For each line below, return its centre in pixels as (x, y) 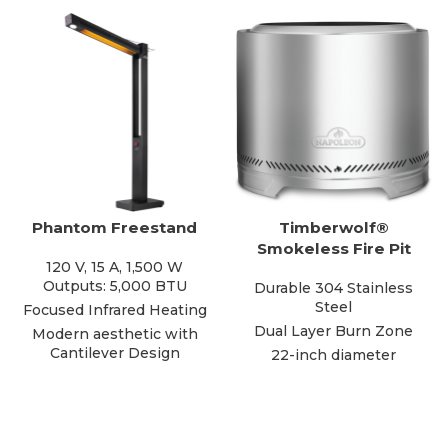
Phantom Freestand (114, 227)
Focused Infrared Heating (114, 310)
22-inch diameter (333, 355)
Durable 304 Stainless (333, 288)
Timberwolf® (333, 227)
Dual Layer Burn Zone (333, 331)
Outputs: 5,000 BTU (114, 286)
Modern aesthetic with (114, 334)
